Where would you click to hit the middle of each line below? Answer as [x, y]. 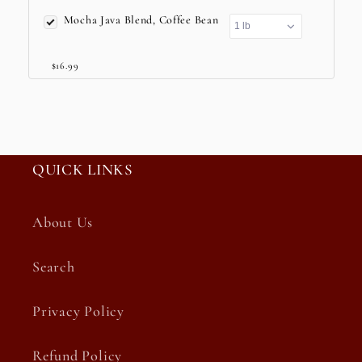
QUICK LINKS [83, 170]
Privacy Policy [78, 311]
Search [54, 267]
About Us [63, 223]
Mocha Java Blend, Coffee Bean [143, 20]
